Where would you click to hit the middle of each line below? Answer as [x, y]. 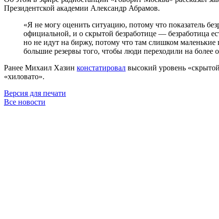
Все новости [25, 102]
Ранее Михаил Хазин [40, 67]
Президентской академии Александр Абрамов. [82, 8]
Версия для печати [35, 93]
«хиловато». [24, 76]
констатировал [101, 67]
